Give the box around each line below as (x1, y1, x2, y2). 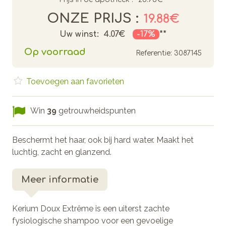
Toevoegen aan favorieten (24, 76, 124, 86)
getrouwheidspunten (56, 105, 136, 116)
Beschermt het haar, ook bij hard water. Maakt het (12, 135, 194, 145)
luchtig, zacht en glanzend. (12, 147, 111, 157)
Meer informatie (21, 174, 98, 185)
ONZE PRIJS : (46, 11, 139, 26)
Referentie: (136, 49, 172, 57)
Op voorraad (24, 46, 86, 57)
